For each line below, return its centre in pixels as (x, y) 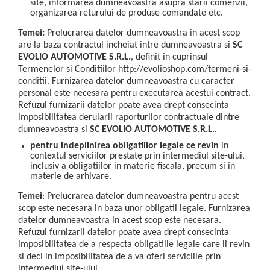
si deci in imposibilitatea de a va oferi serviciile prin (119, 257)
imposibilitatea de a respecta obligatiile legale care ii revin (134, 245)
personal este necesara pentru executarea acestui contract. (134, 93)
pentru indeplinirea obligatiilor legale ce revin (126, 146)
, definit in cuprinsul (169, 57)
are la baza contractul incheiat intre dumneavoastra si (125, 45)
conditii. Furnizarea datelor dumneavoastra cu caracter (126, 81)
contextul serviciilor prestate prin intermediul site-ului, (137, 156)
